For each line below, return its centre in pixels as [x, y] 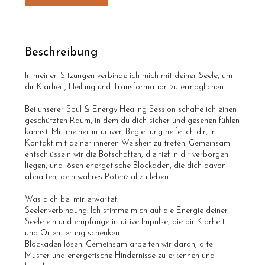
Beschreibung [62, 52]
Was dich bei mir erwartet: [72, 199]
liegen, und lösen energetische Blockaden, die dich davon [126, 166]
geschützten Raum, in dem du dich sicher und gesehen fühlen [132, 121]
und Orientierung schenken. [73, 233]
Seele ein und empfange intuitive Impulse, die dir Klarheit [125, 222]
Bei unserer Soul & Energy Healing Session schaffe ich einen [131, 109]
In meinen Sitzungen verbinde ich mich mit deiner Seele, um [129, 76]
